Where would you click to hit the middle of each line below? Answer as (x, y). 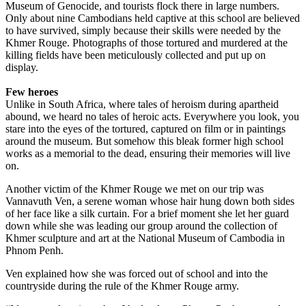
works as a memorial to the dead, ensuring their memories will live (148, 153)
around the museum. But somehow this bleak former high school (144, 141)
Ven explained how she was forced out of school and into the (137, 273)
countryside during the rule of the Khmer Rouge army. (122, 286)
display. (22, 67)
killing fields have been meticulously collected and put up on (136, 55)
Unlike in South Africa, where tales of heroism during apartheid (142, 104)
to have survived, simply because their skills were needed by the (143, 30)
